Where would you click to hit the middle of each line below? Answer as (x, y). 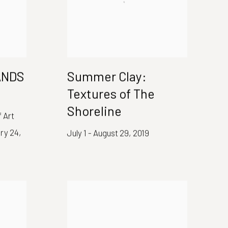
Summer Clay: (107, 76)
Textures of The (111, 93)
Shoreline (94, 111)
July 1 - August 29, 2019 (108, 133)
